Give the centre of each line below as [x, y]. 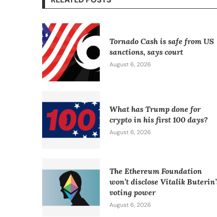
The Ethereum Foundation [156, 171]
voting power [133, 193]
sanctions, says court [147, 52]
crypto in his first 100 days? [159, 119]
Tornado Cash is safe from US [162, 41]
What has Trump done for [155, 109]
